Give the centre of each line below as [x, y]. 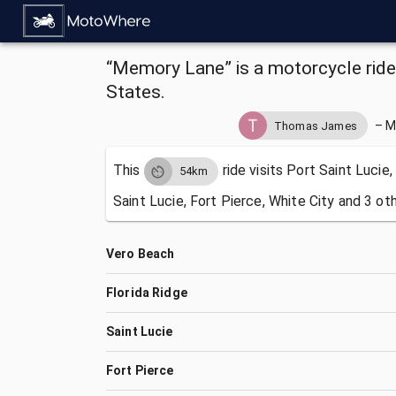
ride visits [253, 171]
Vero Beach [141, 254]
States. [136, 92]
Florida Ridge [147, 293]
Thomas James [316, 126]
